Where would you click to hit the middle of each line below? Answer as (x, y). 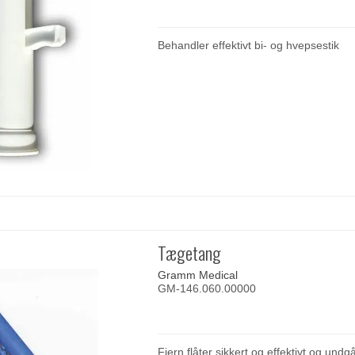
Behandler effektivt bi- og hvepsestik (249, 45)
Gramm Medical (198, 275)
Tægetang (190, 253)
